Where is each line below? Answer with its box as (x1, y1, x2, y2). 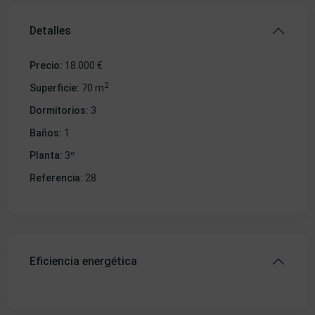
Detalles (30, 24, 71, 37)
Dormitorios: (30, 105, 89, 116)
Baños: (30, 127, 62, 139)
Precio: (30, 60, 63, 71)
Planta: (30, 150, 63, 161)
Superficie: (30, 82, 79, 94)
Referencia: (30, 172, 83, 184)
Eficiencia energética (30, 255, 137, 268)
